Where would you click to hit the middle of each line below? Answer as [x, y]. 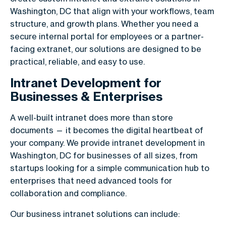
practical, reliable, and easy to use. [77, 62]
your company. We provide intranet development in [107, 143]
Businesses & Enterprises [86, 96]
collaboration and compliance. [68, 193]
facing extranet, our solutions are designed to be [106, 49]
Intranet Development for [86, 83]
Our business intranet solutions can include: [95, 214]
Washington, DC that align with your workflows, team [112, 11]
